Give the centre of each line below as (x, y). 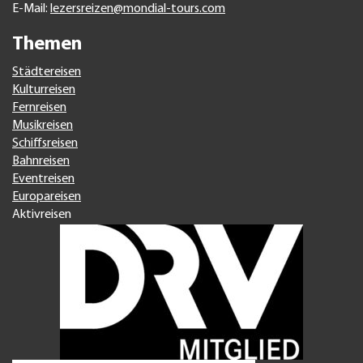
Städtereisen (47, 72)
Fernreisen (39, 108)
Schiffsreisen (45, 143)
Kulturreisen (44, 90)
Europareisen (47, 197)
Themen (47, 45)
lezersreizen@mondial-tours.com (138, 9)
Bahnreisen (41, 161)
